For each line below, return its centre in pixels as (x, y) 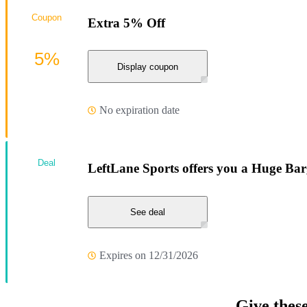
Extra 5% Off (126, 23)
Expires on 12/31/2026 (149, 256)
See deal (148, 212)
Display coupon (148, 66)
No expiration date (139, 110)
